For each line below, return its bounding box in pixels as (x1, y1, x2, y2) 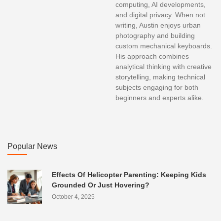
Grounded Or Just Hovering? (52, 181, 149, 189)
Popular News (7, 142, 57, 151)
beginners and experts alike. (115, 94, 204, 102)
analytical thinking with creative (115, 63, 212, 71)
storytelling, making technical (115, 73, 205, 81)
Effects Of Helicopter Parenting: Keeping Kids (52, 171, 206, 179)
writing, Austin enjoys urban (115, 21, 201, 30)
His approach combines (115, 52, 189, 61)
